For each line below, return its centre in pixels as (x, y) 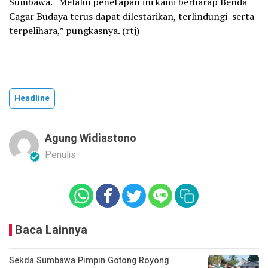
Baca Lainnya (51, 230)
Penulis (60, 155)
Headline (32, 98)
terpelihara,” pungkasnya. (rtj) (74, 30)
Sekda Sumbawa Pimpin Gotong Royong (89, 260)
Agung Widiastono (91, 138)
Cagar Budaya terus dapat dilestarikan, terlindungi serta (132, 16)
